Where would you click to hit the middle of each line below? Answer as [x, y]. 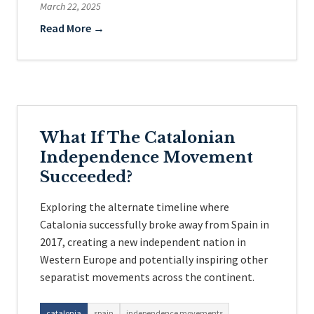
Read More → [72, 28]
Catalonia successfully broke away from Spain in [155, 224]
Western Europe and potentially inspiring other [154, 259]
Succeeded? [86, 177]
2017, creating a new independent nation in [143, 242]
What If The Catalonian [138, 138]
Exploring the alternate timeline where [135, 207]
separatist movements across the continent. [147, 277]
